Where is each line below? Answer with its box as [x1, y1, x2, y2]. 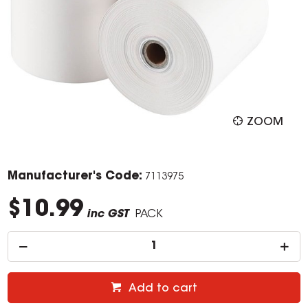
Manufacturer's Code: [8, 170, 143, 183]
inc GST [87, 209, 129, 221]
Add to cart [129, 283, 197, 295]
